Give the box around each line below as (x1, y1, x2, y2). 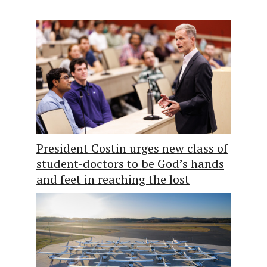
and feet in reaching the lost (36, 170, 190, 187)
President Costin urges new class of (36, 139, 228, 156)
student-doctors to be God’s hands (36, 155, 224, 172)
